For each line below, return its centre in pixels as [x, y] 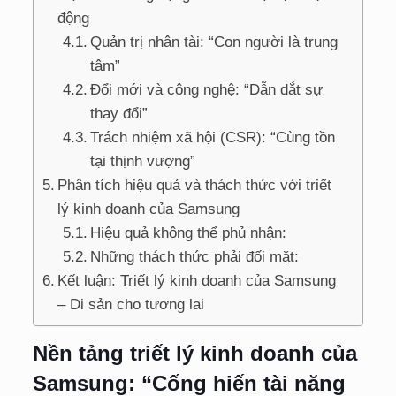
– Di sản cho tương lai [131, 304]
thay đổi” [119, 113]
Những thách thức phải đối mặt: [195, 256]
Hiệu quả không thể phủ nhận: [189, 232]
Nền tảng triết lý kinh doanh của [194, 353]
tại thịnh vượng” [143, 161]
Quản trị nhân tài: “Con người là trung [214, 42]
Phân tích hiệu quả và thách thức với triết [195, 185]
